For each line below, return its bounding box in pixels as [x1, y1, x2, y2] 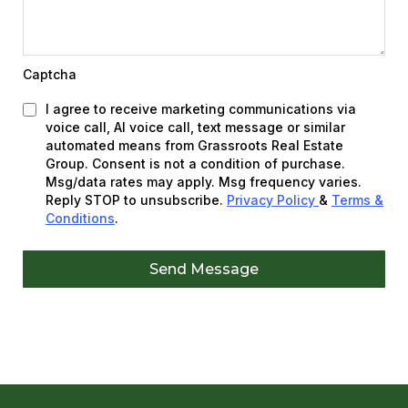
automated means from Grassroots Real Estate [46, 138, 343, 153]
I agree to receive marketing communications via [46, 101, 356, 117]
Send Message [149, 260, 259, 278]
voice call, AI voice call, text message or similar [46, 119, 345, 135]
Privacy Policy [227, 192, 319, 208]
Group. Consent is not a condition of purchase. [46, 156, 345, 171]
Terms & [331, 192, 383, 208]
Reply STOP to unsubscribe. [46, 192, 227, 208]
